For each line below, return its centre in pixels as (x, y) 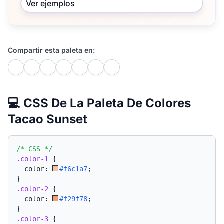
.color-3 (32, 219)
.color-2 (32, 189)
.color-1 (32, 159)
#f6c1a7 (73, 169)
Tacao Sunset (48, 119)
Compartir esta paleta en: (51, 50)
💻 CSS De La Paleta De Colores (99, 103)
